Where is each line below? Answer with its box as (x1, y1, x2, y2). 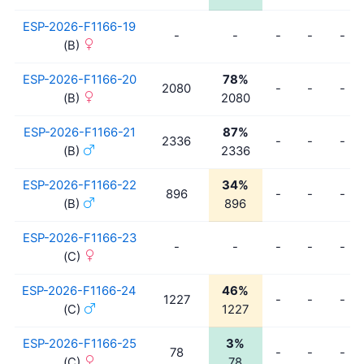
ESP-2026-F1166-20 (22, 71, 136, 87)
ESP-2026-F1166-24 (22, 283, 136, 298)
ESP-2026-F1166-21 (23, 124, 136, 140)
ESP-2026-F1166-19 (23, 19, 136, 34)
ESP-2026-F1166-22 (22, 177, 136, 193)
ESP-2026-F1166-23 (22, 230, 136, 245)
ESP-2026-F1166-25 (22, 336, 136, 351)
